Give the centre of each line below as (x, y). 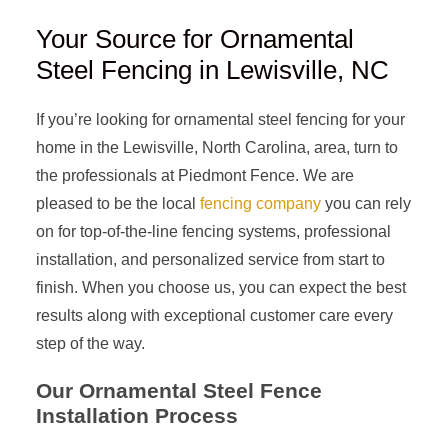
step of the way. (90, 343)
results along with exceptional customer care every (214, 315)
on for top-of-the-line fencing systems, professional (213, 231)
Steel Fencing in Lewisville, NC (212, 70)
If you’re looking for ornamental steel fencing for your (220, 119)
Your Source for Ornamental (194, 39)
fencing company (260, 203)
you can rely (365, 203)
